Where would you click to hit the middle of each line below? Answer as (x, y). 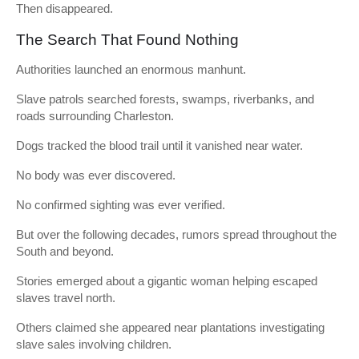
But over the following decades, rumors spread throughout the (176, 234)
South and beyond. (65, 251)
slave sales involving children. (94, 344)
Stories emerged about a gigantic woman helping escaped (167, 281)
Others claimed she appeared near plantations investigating (170, 327)
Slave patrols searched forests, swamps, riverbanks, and (165, 99)
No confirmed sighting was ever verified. (121, 205)
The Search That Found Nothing (127, 40)
